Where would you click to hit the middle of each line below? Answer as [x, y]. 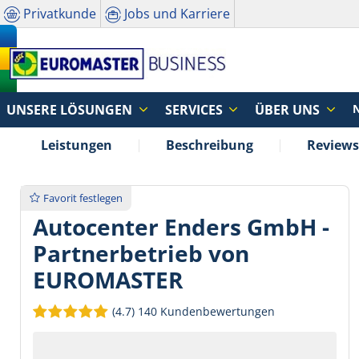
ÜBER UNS [289, 110]
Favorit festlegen [83, 198]
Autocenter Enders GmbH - [181, 227]
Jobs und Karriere [177, 13]
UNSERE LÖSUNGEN [71, 110]
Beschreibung [210, 145]
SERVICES [195, 110]
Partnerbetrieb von [141, 254]
